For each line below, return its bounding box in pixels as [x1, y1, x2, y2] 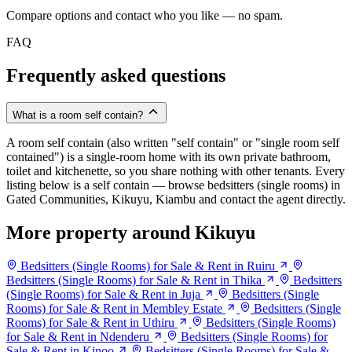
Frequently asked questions [6, 65, 225, 86]
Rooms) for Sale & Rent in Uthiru [6, 316, 174, 330]
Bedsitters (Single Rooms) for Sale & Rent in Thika [6, 273, 262, 288]
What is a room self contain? [13, 109, 143, 122]
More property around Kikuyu [6, 222, 255, 244]
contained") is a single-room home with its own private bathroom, [6, 150, 331, 164]
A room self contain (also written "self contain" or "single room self [6, 136, 339, 150]
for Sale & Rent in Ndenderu [6, 330, 149, 344]
